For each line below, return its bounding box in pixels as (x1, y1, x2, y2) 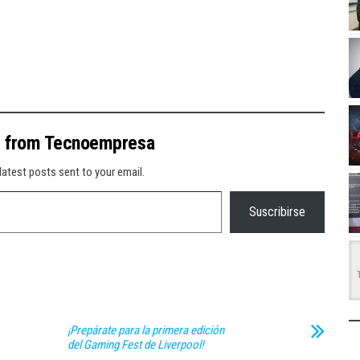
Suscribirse (249, 204, 305, 219)
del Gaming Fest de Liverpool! (67, 337, 204, 352)
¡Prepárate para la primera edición (67, 323, 224, 337)
